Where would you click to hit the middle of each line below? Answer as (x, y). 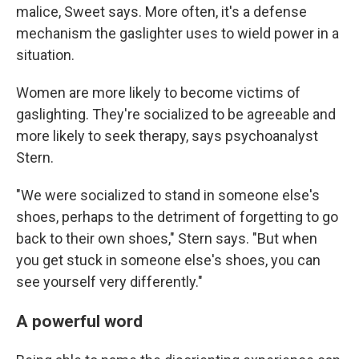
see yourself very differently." (109, 282)
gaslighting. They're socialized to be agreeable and (176, 114)
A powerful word (79, 321)
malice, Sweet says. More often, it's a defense (161, 12)
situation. (45, 55)
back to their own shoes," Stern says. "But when (167, 238)
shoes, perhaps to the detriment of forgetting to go (177, 217)
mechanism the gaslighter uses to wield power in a (177, 33)
